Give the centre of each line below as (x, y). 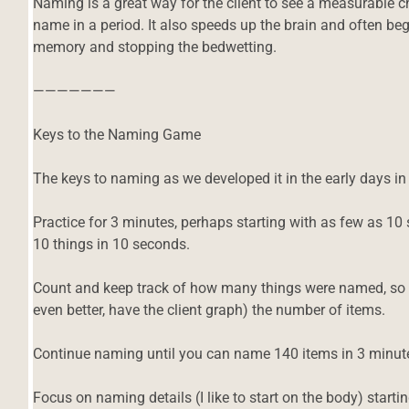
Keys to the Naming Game (117, 134)
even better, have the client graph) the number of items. (209, 309)
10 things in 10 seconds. (112, 244)
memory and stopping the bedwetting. (155, 47)
